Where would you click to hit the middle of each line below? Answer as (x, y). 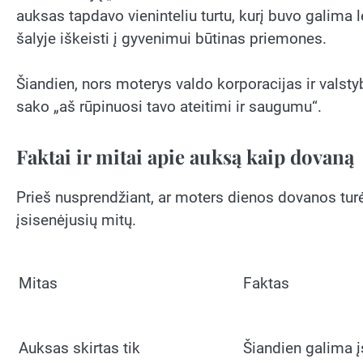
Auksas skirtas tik (79, 348)
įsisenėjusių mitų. (76, 220)
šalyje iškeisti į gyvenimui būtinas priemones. (171, 38)
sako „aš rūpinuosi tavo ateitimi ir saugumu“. (169, 107)
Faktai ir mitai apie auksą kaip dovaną (185, 156)
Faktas (266, 284)
